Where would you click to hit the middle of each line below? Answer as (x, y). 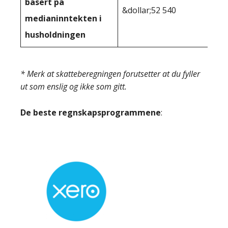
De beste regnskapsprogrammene (91, 112)
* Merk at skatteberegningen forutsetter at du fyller (110, 74)
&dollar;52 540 (149, 10)
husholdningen (55, 35)
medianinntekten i (63, 18)
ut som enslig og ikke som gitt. (74, 87)
